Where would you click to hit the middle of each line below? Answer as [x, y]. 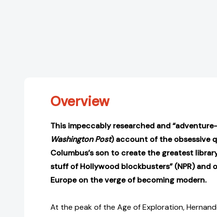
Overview [80, 102]
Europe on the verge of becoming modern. [128, 180]
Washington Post [81, 139]
